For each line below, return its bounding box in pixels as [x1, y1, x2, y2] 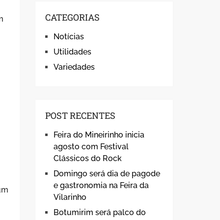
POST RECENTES [45, 110, 115, 121]
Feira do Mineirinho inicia [54, 130, 144, 139]
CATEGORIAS [45, 11, 100, 23]
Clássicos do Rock [54, 154, 122, 163]
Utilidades [54, 47, 91, 56]
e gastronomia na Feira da [54, 181, 149, 190]
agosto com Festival [54, 142, 129, 151]
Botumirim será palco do [54, 208, 146, 217]
